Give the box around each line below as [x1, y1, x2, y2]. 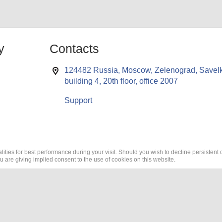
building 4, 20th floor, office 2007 [64, 77, 178, 85]
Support [64, 96, 92, 105]
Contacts [49, 42, 99, 55]
